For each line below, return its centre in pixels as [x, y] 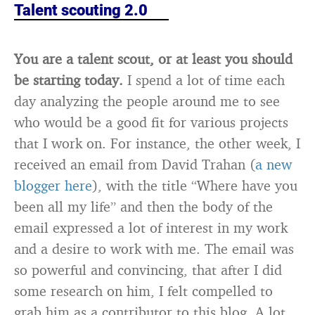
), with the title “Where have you [195, 185]
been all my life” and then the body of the [143, 206]
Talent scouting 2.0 [81, 10]
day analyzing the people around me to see [147, 101]
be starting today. [69, 80]
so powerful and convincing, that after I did [148, 270]
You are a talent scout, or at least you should [153, 59]
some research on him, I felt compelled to [143, 291]
